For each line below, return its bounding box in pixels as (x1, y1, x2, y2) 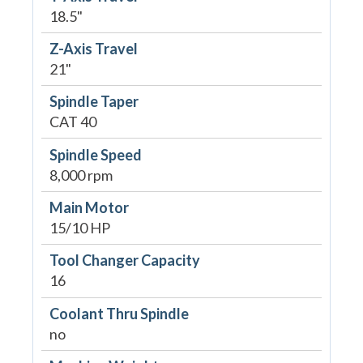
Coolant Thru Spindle (49, 304, 189, 322)
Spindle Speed (49, 145, 142, 164)
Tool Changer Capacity (49, 251, 200, 270)
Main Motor (49, 199, 129, 217)
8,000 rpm (49, 165, 113, 184)
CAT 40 (49, 113, 96, 131)
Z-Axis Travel (49, 39, 138, 58)
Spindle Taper (49, 92, 139, 111)
